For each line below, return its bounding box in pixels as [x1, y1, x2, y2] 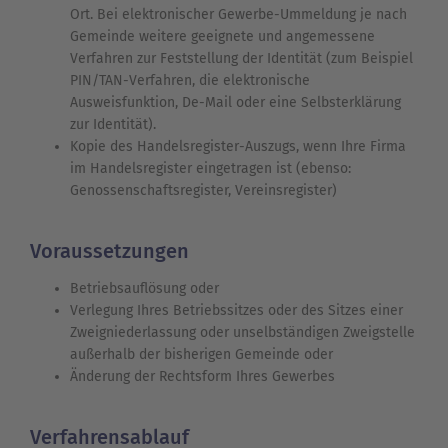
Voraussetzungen [30, 239, 189, 264]
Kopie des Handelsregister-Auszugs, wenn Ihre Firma [70, 138, 406, 156]
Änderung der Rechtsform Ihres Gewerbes [70, 368, 335, 386]
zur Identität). [70, 116, 156, 134]
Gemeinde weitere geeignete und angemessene [70, 28, 375, 46]
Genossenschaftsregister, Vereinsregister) [70, 182, 337, 200]
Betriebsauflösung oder [70, 280, 219, 298]
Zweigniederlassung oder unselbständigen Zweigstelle [70, 324, 415, 342]
